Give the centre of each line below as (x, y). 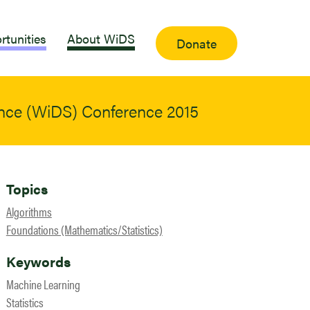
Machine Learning (43, 284)
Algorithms (29, 211)
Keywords (38, 261)
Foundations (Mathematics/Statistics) (84, 229)
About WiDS (101, 38)
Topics (27, 189)
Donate (197, 43)
